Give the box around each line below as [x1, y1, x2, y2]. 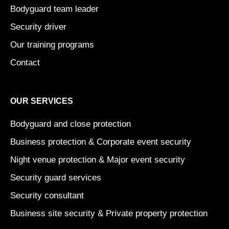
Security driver [10, 22, 66, 32]
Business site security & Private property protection [10, 209, 208, 218]
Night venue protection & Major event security [10, 155, 185, 165]
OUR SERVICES [10, 97, 73, 105]
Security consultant [10, 191, 84, 200]
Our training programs [10, 40, 94, 50]
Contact [10, 58, 40, 67]
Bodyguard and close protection [10, 119, 131, 129]
